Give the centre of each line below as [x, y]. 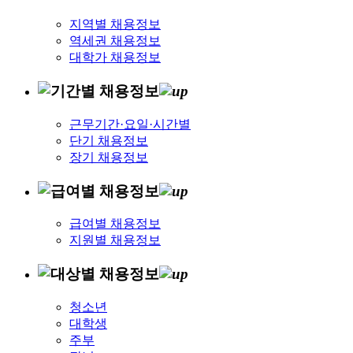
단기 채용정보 [109, 140]
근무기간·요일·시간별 [130, 124]
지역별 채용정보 [115, 24]
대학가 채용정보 [115, 58]
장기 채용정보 [109, 157]
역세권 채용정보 [115, 41]
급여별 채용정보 [115, 224]
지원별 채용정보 [115, 240]
